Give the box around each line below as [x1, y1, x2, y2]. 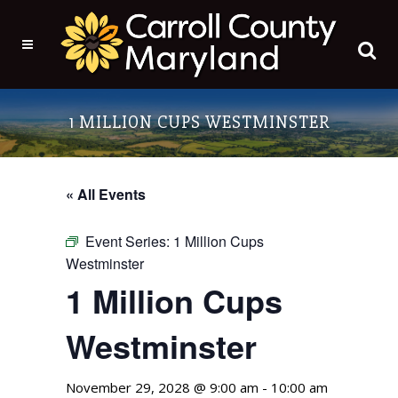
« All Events [66, 183, 146, 204]
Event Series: [85, 230, 173, 251]
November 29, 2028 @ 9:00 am [66, 378, 259, 396]
